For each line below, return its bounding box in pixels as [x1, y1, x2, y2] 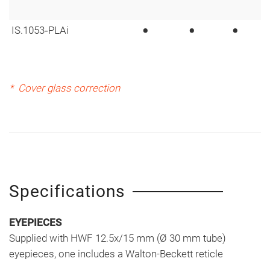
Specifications [9, 181, 125, 201]
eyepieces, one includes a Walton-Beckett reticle [9, 247, 223, 260]
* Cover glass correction [9, 81, 120, 94]
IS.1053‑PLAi [11, 24, 69, 36]
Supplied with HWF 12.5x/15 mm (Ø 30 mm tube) [9, 231, 226, 244]
